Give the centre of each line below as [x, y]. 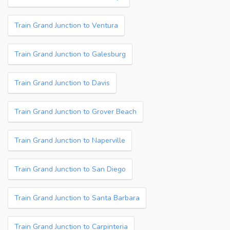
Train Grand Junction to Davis [62, 83]
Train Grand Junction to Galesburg [70, 54]
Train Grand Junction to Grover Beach [75, 112]
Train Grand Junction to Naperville [70, 140]
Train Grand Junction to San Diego [70, 169]
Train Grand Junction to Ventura [66, 25]
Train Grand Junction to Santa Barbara [77, 198]
